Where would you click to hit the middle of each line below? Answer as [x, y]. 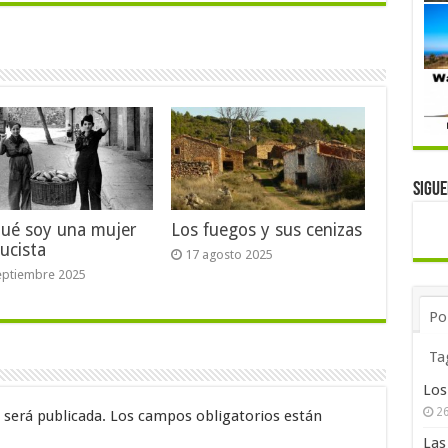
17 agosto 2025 [229, 255]
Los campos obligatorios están [213, 416]
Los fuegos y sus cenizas [267, 230]
